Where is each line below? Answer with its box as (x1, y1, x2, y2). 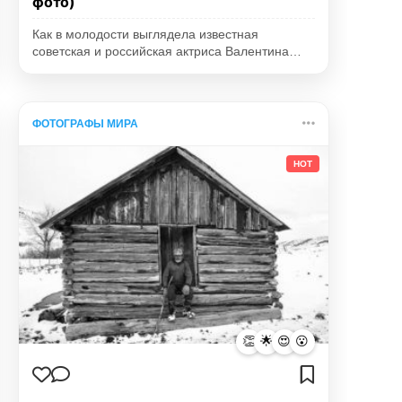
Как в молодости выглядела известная (32, 27, 259, 41)
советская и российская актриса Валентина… (32, 44, 302, 58)
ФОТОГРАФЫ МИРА (32, 117, 139, 130)
